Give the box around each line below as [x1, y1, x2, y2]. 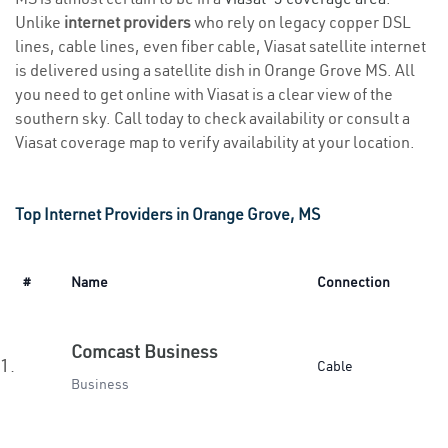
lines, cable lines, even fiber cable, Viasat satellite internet [15, 36, 426, 56]
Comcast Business [71, 340, 218, 363]
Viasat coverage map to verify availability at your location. [15, 132, 415, 152]
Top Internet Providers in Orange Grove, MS [15, 204, 320, 224]
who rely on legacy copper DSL [191, 12, 411, 32]
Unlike [15, 12, 64, 32]
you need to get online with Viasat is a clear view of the [15, 84, 393, 104]
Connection [317, 273, 390, 291]
